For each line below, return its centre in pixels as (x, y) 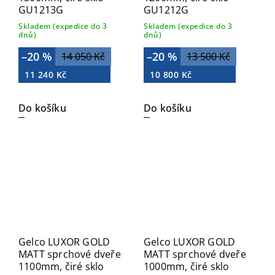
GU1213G (41, 10)
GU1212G (166, 10)
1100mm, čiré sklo (61, 266)
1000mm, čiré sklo (187, 266)
